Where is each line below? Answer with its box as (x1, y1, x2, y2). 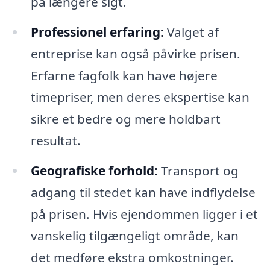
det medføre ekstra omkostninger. (30, 249, 234, 266)
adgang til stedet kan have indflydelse (30, 184, 256, 201)
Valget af (163, 24, 219, 41)
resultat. (30, 132, 81, 149)
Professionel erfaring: (30, 24, 164, 41)
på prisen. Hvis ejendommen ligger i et (30, 206, 258, 223)
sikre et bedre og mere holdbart (30, 110, 221, 128)
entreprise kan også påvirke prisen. (30, 45, 240, 63)
